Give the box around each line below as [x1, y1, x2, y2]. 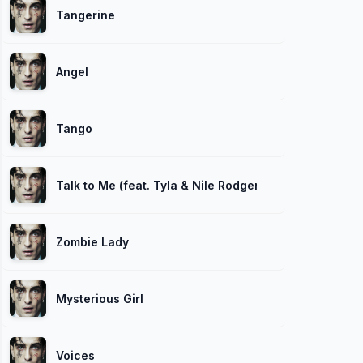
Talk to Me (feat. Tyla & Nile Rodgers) [56, 177, 270, 192]
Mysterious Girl [56, 291, 143, 305]
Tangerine [56, 7, 115, 22]
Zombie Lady [56, 234, 129, 249]
